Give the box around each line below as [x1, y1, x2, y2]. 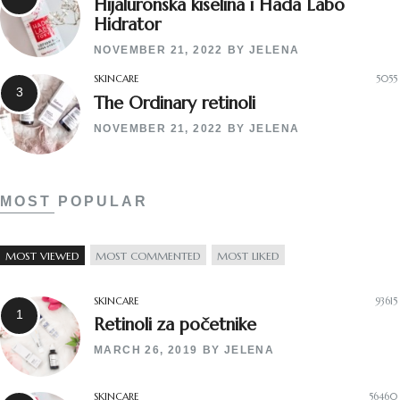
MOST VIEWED [5, 248, 79, 262]
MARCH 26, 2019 [94, 344, 198, 357]
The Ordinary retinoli [94, 91, 255, 113]
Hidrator [94, 13, 161, 36]
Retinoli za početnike [94, 313, 256, 336]
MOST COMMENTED [96, 248, 201, 262]
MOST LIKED [217, 248, 279, 262]
